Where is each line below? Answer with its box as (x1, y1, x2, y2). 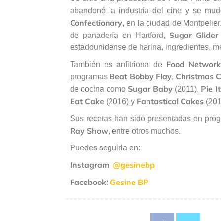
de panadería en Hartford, (70, 31, 169, 39)
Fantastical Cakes (135, 96, 204, 106)
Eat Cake (70, 96, 104, 106)
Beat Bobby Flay (110, 71, 172, 81)
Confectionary (70, 17, 122, 28)
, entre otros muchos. (108, 126, 181, 135)
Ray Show (70, 125, 108, 136)
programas (70, 72, 110, 81)
